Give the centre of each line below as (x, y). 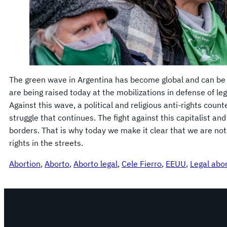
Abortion (25, 164)
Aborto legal (96, 164)
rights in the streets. (46, 143)
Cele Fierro (142, 164)
